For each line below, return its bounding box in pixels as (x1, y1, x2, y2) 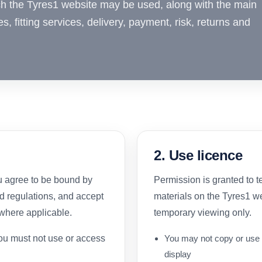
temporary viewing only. (154, 207, 251, 218)
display (164, 249, 191, 259)
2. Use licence (154, 147, 243, 163)
